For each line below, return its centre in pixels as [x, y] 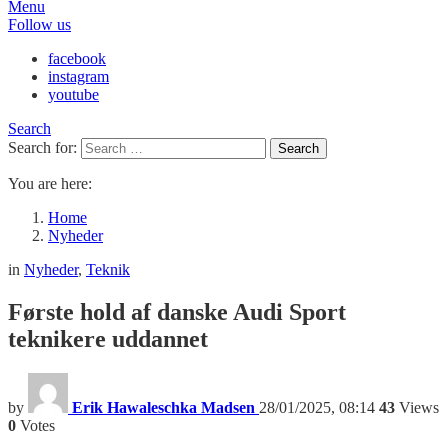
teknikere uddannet [108, 338]
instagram [78, 76]
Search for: [42, 147]
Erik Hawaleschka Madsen [163, 407]
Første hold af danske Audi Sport [177, 311]
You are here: [50, 183]
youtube [73, 94]
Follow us [39, 24]
